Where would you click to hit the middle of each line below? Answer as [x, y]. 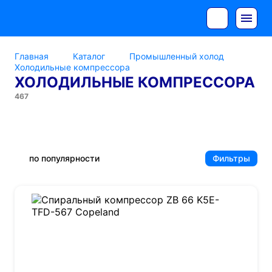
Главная [32, 56]
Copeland [39, 125]
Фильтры [231, 158]
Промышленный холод [177, 56]
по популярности [64, 158]
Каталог [89, 56]
